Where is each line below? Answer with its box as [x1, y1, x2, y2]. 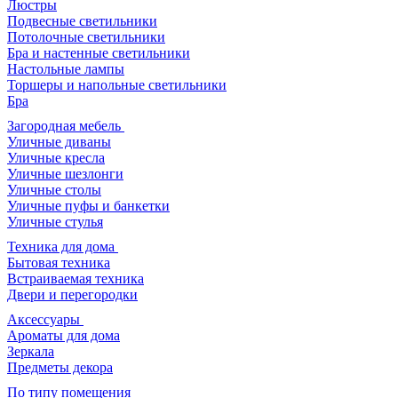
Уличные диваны [7, 134, 111, 150]
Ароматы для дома [7, 328, 120, 344]
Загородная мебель [7, 118, 124, 134]
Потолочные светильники [7, 29, 165, 45]
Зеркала [7, 344, 54, 360]
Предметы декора [7, 360, 113, 376]
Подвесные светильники [7, 13, 157, 29]
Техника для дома [7, 239, 118, 255]
